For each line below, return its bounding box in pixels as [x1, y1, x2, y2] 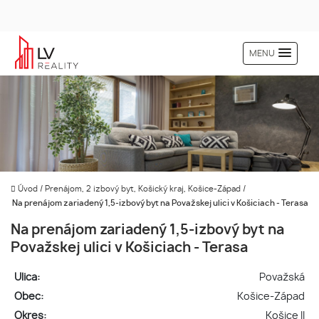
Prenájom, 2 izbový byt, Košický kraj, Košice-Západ [45, 185, 243, 193]
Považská [259, 272, 305, 283]
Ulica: [14, 272, 40, 283]
